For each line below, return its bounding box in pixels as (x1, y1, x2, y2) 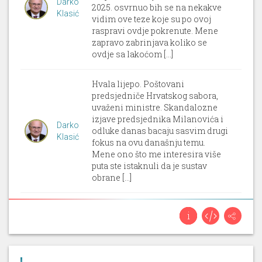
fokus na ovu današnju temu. (91, 137, 205, 148)
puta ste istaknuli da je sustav (91, 160, 207, 171)
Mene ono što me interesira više (91, 149, 221, 160)
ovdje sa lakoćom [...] (91, 49, 173, 60)
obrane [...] (91, 172, 132, 183)
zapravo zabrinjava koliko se (91, 37, 207, 48)
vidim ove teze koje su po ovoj (91, 13, 211, 25)
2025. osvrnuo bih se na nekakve (91, 2, 222, 13)
